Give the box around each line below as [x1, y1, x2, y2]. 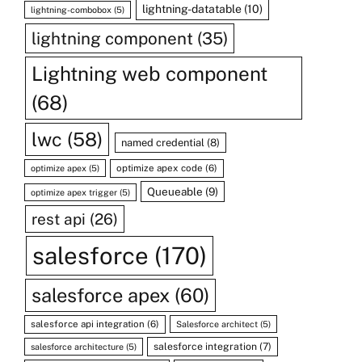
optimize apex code [116, 162, 204, 174]
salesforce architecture [31, 341, 124, 351]
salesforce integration [154, 339, 258, 352]
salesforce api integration [31, 318, 145, 330]
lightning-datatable [141, 2, 242, 15]
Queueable [147, 184, 204, 198]
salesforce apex [32, 284, 170, 306]
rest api [31, 209, 86, 228]
